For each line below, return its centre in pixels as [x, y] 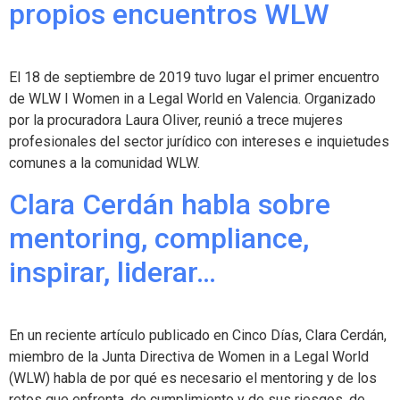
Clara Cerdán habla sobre [170, 204]
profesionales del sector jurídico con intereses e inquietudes [199, 142]
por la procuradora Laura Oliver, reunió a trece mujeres [176, 121]
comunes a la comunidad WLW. [104, 163]
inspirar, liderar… [112, 272]
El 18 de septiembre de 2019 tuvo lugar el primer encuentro [194, 78]
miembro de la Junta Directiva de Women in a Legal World [189, 356]
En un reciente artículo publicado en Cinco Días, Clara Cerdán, [198, 335]
